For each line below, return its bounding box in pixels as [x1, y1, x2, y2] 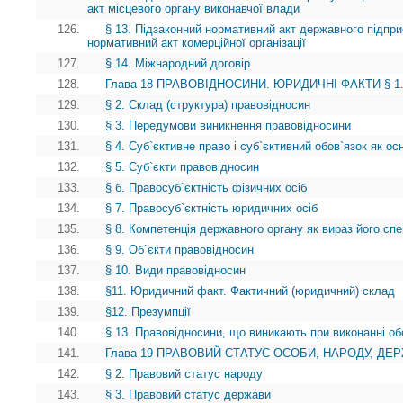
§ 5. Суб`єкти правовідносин [105, 159, 259, 174]
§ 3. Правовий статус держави [105, 387, 271, 401]
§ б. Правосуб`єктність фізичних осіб [105, 180, 307, 194]
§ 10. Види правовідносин [105, 263, 246, 277]
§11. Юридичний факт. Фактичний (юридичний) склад [105, 283, 395, 298]
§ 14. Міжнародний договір [105, 56, 250, 70]
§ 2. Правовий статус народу [105, 366, 263, 381]
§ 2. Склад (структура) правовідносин [105, 97, 310, 112]
